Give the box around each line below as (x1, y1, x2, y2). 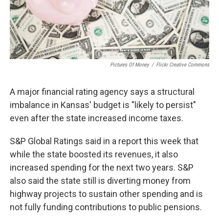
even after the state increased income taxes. (10, 112, 183, 123)
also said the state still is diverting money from (10, 175, 191, 186)
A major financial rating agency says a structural (10, 86, 195, 97)
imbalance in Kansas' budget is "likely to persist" (10, 99, 196, 110)
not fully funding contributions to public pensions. (10, 201, 202, 212)
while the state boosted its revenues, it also (10, 149, 178, 159)
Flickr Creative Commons (156, 61, 209, 68)
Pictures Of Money (110, 61, 149, 68)
